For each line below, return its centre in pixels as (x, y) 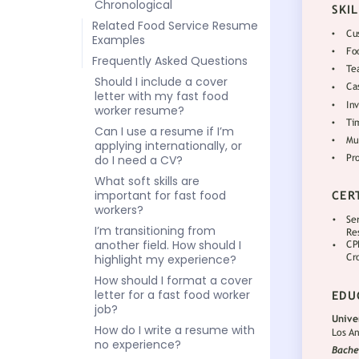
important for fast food (160, 196)
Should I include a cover (161, 82)
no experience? (138, 345)
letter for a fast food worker (172, 295)
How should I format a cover (173, 280)
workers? (119, 210)
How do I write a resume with (175, 330)
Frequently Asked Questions (170, 61)
